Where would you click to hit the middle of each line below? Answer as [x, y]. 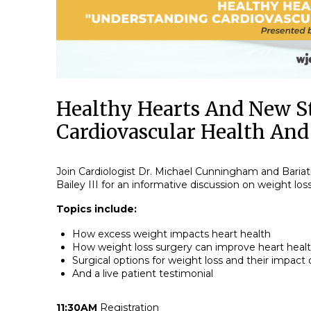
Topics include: [96, 209]
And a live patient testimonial [142, 274]
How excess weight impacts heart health [171, 234]
